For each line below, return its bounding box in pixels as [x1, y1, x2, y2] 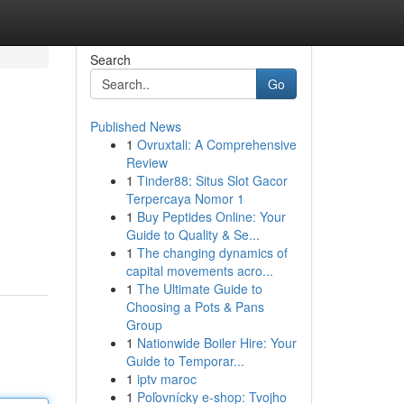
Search [89, 50, 131, 69]
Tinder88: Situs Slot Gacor [136, 171, 288, 189]
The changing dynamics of [136, 243, 288, 262]
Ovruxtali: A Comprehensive [136, 135, 297, 153]
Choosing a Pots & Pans [125, 298, 264, 316]
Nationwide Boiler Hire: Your [136, 334, 297, 352]
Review [125, 153, 168, 171]
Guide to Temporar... [125, 352, 244, 370]
